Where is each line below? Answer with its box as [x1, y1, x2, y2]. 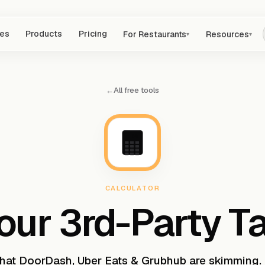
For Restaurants [123, 28, 187, 40]
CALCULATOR [105, 184, 160, 192]
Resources [206, 28, 249, 40]
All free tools [114, 85, 159, 95]
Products [25, 28, 62, 39]
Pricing [78, 28, 107, 39]
